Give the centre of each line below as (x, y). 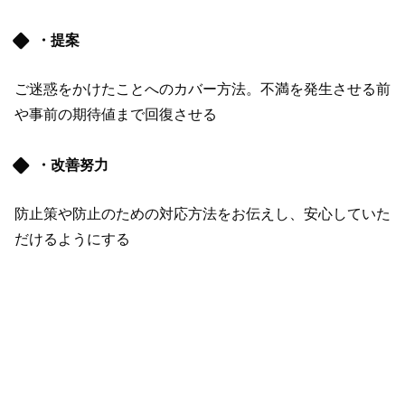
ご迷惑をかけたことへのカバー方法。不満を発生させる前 (202, 89)
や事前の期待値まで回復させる (116, 115)
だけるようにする (72, 239)
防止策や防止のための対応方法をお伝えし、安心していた (202, 213)
